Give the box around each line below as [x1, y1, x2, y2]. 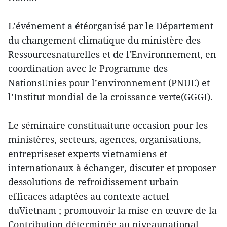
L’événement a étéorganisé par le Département [8, 20, 213, 32]
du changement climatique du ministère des [8, 34, 201, 46]
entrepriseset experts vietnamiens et [8, 147, 167, 160]
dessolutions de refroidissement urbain [8, 176, 179, 188]
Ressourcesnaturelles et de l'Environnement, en [8, 48, 216, 60]
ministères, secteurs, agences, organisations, [8, 133, 201, 145]
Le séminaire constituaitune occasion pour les [8, 119, 208, 131]
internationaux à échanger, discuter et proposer [8, 162, 216, 174]
